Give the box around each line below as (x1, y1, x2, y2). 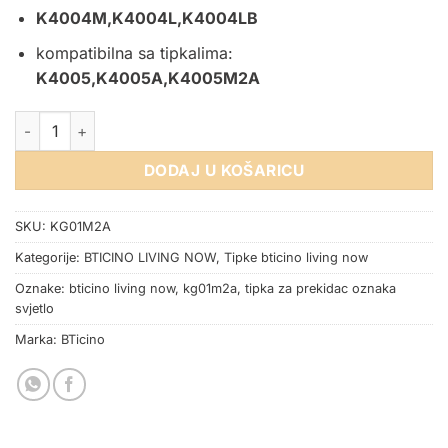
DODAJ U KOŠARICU (143, 161, 305, 181)
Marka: (15, 332, 61, 348)
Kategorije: (15, 250, 84, 266)
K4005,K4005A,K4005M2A (35, 67, 260, 88)
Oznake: (15, 281, 69, 297)
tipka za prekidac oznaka (245, 281, 396, 297)
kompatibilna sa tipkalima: (35, 42, 233, 63)
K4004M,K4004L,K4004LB (35, 7, 258, 28)
